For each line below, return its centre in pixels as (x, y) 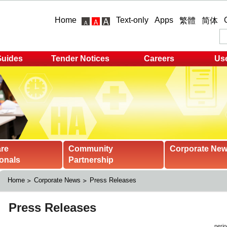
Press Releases (113, 180)
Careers (159, 59)
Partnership (91, 160)
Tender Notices (80, 59)
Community (91, 149)
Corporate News (57, 180)
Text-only (132, 20)
